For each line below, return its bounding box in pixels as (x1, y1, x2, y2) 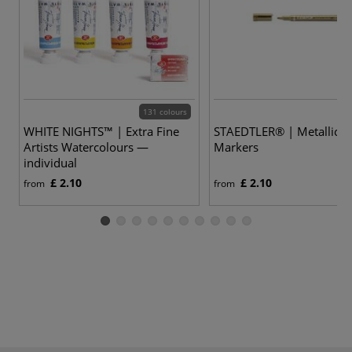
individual (24, 154, 77, 170)
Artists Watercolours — (24, 138, 148, 155)
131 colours (143, 105, 187, 117)
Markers (214, 138, 258, 155)
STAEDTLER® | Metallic (214, 123, 339, 139)
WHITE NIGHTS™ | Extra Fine (24, 123, 179, 139)
